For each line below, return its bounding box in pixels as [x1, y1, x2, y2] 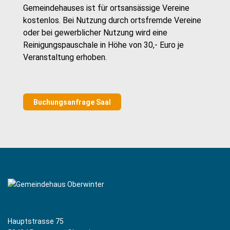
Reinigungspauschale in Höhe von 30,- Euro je [23, 40, 184, 50]
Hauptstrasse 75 [8, 217, 64, 225]
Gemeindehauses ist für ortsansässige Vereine [23, 3, 189, 13]
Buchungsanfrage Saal [33, 98, 111, 106]
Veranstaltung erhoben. [23, 52, 107, 62]
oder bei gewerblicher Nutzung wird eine [23, 28, 167, 37]
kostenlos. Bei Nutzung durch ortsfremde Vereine [23, 15, 201, 25]
